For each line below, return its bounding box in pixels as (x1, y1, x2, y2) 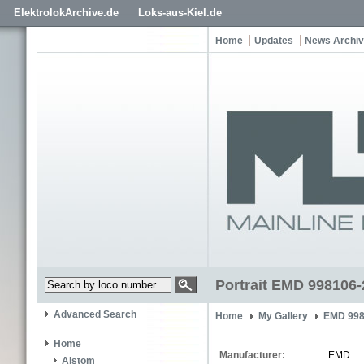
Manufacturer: (219, 349, 285, 361)
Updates (254, 35, 293, 46)
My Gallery (258, 310, 308, 322)
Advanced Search (54, 309, 136, 321)
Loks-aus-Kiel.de (138, 6, 222, 19)
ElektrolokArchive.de (14, 6, 119, 19)
